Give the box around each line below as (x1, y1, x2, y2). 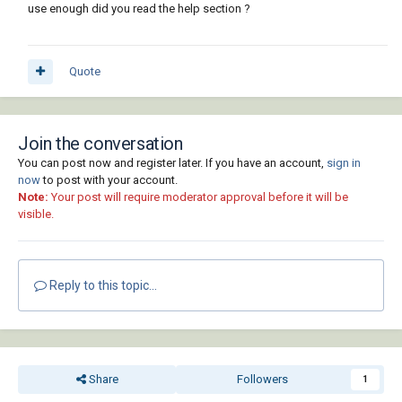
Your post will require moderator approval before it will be (48, 190, 348, 205)
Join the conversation (18, 133, 183, 155)
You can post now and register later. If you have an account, (18, 156, 327, 170)
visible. (18, 207, 54, 222)
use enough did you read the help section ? (28, 2, 250, 16)
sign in (327, 156, 361, 170)
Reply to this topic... (47, 278, 157, 293)
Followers (236, 372, 288, 387)
